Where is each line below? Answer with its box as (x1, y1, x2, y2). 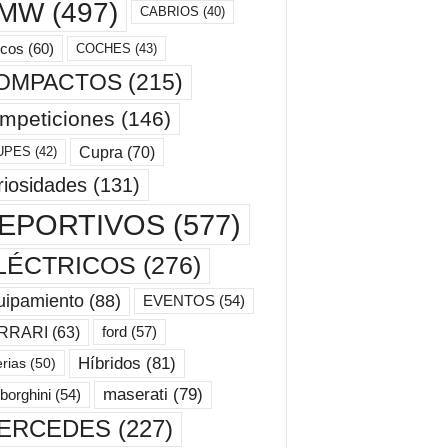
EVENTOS (142, 293, 215, 310)
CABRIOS (139, 3, 199, 19)
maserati (102, 384, 168, 404)
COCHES (75, 40, 131, 56)
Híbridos (77, 353, 141, 373)
